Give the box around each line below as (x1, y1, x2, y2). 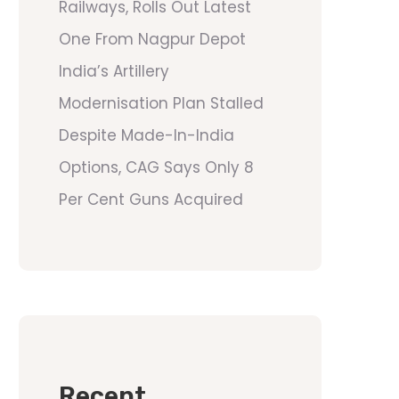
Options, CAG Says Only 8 (59, 157, 254, 178)
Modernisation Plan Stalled (59, 93, 264, 114)
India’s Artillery (59, 61, 169, 82)
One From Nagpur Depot (59, 28, 246, 50)
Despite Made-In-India (59, 125, 234, 146)
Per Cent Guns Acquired (59, 189, 243, 210)
